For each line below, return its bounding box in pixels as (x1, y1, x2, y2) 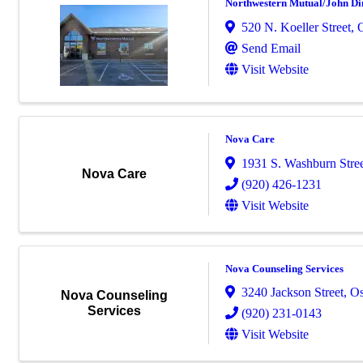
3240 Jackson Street (241, 285, 344, 300)
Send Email (241, 41, 301, 55)
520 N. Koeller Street (241, 19, 351, 34)
